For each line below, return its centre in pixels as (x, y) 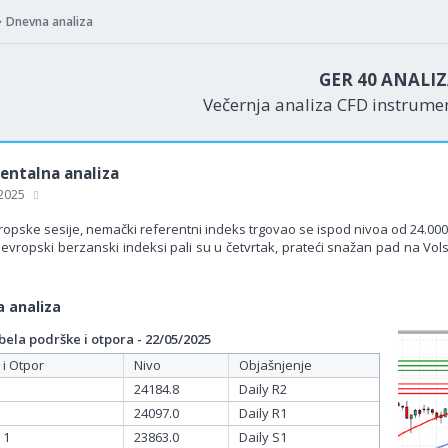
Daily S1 (263, 437)
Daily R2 (263, 389)
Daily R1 (263, 413)
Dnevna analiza (49, 21)
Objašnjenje (275, 365)
